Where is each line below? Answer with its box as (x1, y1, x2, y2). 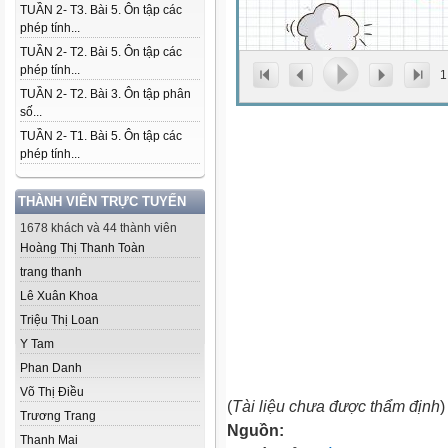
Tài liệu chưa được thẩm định (232, 397, 440, 415)
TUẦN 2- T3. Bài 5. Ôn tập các (20, 3, 182, 17)
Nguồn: (227, 421, 284, 439)
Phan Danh (20, 361, 82, 375)
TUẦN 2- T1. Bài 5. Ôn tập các (20, 129, 182, 143)
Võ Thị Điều (20, 385, 84, 399)
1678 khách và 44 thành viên (20, 221, 177, 235)
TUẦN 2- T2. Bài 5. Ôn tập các (20, 45, 182, 59)
